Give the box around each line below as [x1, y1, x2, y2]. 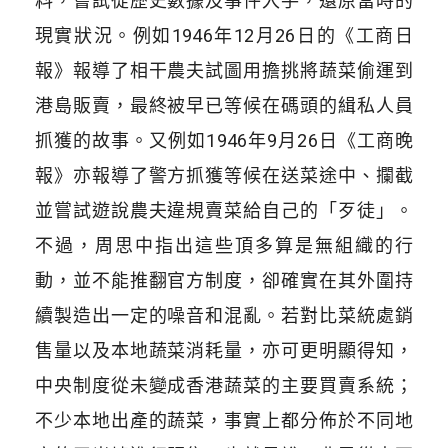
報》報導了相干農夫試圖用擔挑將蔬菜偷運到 [34, 59, 414, 81]
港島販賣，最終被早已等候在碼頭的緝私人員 [34, 94, 414, 116]
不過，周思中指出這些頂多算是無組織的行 [34, 234, 414, 256]
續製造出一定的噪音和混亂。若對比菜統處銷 [34, 304, 414, 326]
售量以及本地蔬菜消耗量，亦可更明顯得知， [34, 339, 414, 361]
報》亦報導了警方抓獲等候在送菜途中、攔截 [34, 164, 414, 186]
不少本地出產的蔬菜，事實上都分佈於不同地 [34, 409, 414, 431]
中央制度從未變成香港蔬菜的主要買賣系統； [34, 374, 414, 396]
